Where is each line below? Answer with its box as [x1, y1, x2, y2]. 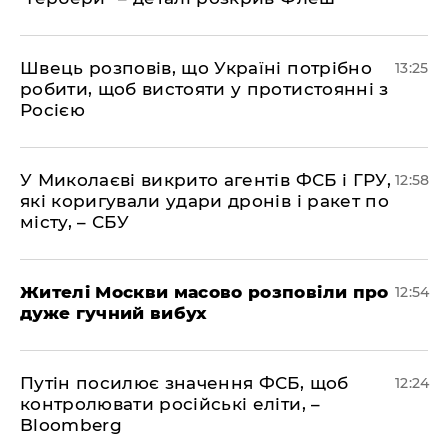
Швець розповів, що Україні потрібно [20, 58, 372, 78]
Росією [20, 100, 86, 120]
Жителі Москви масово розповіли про [20, 282, 389, 302]
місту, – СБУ [20, 212, 130, 232]
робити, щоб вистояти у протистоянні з [20, 79, 389, 99]
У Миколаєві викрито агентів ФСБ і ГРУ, [20, 170, 391, 190]
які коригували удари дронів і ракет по [20, 191, 389, 211]
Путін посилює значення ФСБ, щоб [20, 373, 349, 393]
